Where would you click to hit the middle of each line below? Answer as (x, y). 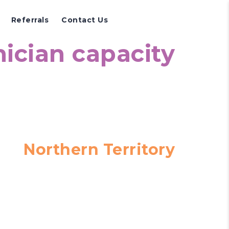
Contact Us (85, 20)
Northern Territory (99, 150)
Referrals (30, 20)
